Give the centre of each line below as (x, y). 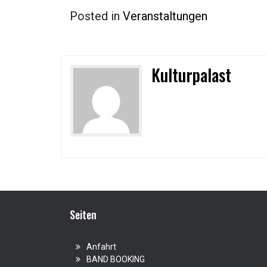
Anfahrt (101, 247)
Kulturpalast (192, 75)
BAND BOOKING (116, 259)
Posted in (96, 16)
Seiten (83, 215)
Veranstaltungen (165, 16)
